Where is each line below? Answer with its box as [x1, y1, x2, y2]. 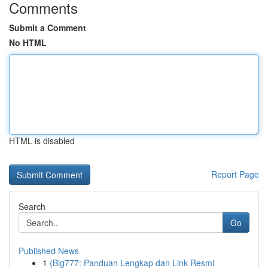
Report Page [211, 168, 259, 180]
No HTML [9, 36, 47, 48]
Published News [19, 245, 79, 257]
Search [19, 200, 45, 212]
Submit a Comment [9, 22, 86, 33]
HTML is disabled [9, 135, 75, 147]
